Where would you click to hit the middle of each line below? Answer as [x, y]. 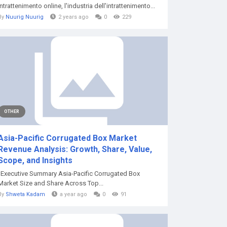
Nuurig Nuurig [25, 17]
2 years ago [73, 17]
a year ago [73, 194]
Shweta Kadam [25, 194]
